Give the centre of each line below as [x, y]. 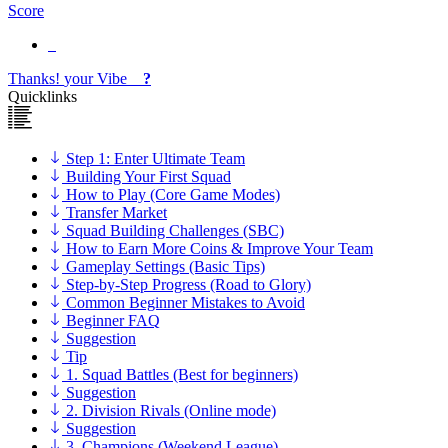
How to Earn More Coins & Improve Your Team [219, 249]
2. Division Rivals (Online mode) [171, 411]
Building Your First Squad [148, 177]
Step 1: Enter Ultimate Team [155, 159]
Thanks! [34, 79]
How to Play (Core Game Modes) [173, 195]
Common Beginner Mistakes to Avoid [185, 303]
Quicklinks [42, 97]
